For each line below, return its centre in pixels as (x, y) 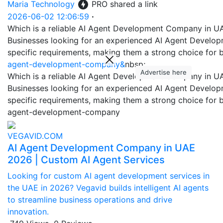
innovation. (28, 212)
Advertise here (163, 72)
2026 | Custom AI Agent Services (86, 160)
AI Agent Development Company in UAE (101, 148)
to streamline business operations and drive (90, 200)
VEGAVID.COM (35, 136)
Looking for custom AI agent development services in (109, 176)
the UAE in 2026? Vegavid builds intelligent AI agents (108, 188)
